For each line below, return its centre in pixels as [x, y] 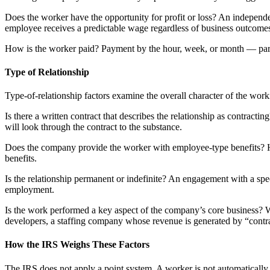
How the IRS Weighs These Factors [77, 245]
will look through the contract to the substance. [93, 127]
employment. [30, 190]
